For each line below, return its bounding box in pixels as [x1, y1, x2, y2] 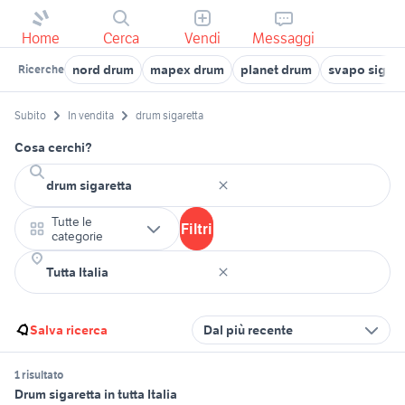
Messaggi [252, 29, 316, 47]
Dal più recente [203, 322, 293, 339]
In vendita [68, 108, 114, 123]
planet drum [240, 61, 312, 78]
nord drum [72, 61, 134, 78]
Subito [14, 108, 46, 123]
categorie [52, 228, 103, 245]
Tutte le [52, 213, 92, 231]
